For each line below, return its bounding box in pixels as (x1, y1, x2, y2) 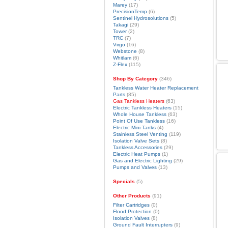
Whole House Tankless (112, 111, 166, 117)
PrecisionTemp (112, 9, 147, 14)
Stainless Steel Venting (112, 131, 167, 137)
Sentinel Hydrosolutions (112, 15, 168, 21)
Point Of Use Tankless (112, 118, 165, 124)
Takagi (112, 22, 128, 27)
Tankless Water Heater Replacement (112, 85, 198, 91)
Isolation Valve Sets (112, 138, 159, 144)
